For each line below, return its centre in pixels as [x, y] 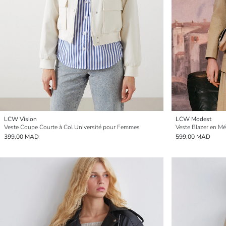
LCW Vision [20, 119]
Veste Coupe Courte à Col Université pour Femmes [72, 127]
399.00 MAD [21, 137]
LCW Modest [193, 119]
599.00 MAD [193, 137]
